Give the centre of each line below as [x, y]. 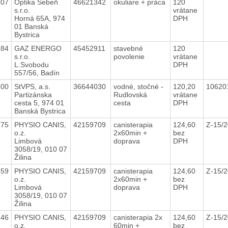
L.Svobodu [31, 64]
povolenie [130, 56]
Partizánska [33, 94]
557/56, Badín [37, 73]
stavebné [128, 48]
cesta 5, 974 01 [39, 103]
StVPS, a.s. [32, 86]
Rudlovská [130, 94]
